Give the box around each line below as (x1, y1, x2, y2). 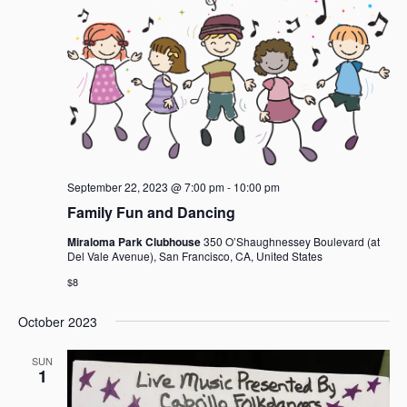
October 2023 (17, 313, 97, 332)
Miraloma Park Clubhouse (66, 233, 203, 251)
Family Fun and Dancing (66, 202, 235, 223)
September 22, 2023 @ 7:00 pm (66, 179, 224, 195)
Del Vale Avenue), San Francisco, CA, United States (66, 248, 323, 264)
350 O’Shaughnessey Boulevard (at (203, 233, 380, 250)
